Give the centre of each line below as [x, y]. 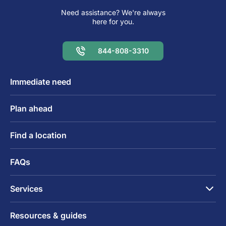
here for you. [113, 21]
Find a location [38, 135]
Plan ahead [31, 108]
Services [26, 188]
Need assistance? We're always [113, 12]
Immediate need [41, 81]
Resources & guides [48, 215]
